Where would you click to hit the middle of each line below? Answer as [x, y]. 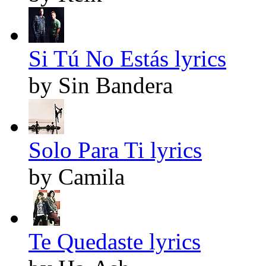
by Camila [77, 176]
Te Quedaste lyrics [115, 241]
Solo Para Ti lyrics [115, 150]
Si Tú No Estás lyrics [127, 58]
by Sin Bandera [101, 85]
